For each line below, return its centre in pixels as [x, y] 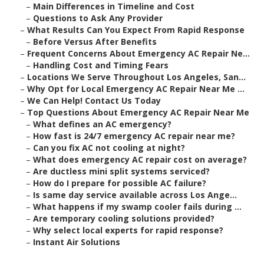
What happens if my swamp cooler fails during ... [137, 207]
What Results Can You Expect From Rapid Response [136, 30]
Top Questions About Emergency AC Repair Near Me [138, 113]
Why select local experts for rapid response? [128, 230]
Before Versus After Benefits [95, 42]
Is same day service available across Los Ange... [135, 195]
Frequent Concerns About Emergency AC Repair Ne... [138, 54]
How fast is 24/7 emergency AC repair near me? [134, 136]
